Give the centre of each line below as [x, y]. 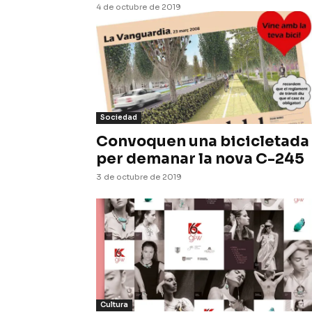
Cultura [114, 305]
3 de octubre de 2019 [139, 177]
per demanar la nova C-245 [200, 159]
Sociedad [119, 117]
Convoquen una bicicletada [203, 141]
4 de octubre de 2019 [139, 7]
